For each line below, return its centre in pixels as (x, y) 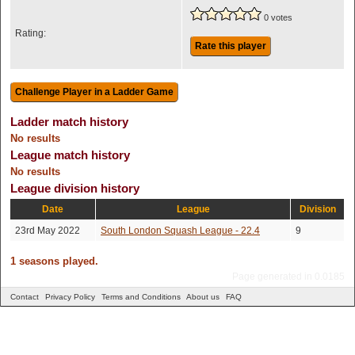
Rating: (31, 33)
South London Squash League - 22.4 (180, 231)
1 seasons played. (54, 261)
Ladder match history (69, 122)
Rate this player (231, 46)
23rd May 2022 (48, 231)
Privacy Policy (70, 297)
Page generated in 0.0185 (288, 277)
